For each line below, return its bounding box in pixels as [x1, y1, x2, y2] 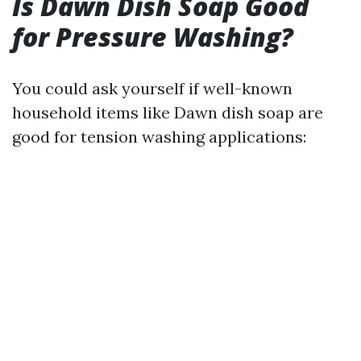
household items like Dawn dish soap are [12, 102, 323, 122]
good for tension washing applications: [12, 127, 306, 147]
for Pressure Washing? [12, 19, 293, 54]
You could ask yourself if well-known [12, 78, 293, 98]
